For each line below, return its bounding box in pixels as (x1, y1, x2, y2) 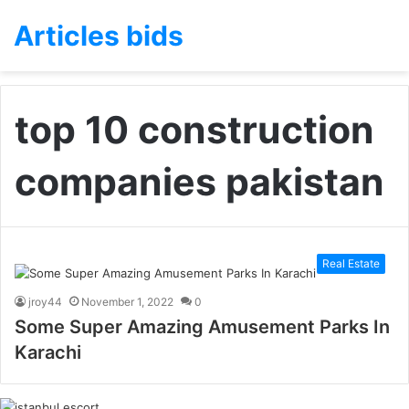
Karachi (15, 341, 81, 363)
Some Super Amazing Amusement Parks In (15, 316, 390, 338)
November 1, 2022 (81, 295, 173, 309)
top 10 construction (15, 107, 374, 152)
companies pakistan (15, 159, 384, 204)
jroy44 (28, 295, 62, 309)
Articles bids (14, 19, 184, 52)
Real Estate (322, 257, 380, 270)
